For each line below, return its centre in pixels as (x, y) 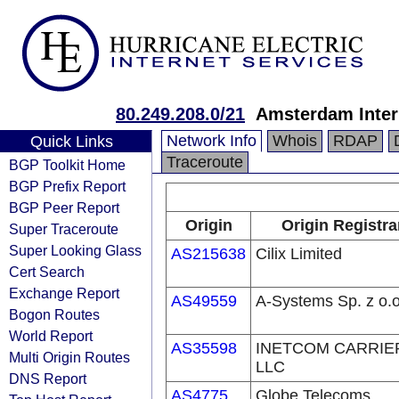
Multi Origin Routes (69, 357)
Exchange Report (64, 293)
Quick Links (71, 142)
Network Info (212, 141)
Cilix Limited (299, 254)
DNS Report (48, 379)
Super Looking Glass (75, 250)
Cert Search (47, 272)
